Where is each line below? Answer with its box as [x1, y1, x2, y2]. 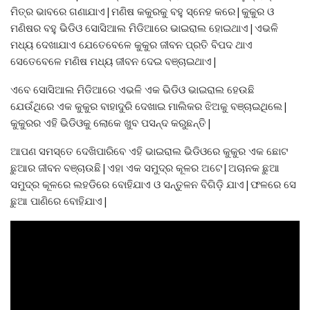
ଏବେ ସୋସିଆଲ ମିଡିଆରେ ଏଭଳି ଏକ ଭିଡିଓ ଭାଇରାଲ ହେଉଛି [10, 82, 255, 97]
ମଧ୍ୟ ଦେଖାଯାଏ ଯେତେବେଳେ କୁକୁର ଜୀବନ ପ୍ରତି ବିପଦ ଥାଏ [10, 37, 253, 52]
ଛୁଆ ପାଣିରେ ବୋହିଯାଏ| [10, 194, 109, 208]
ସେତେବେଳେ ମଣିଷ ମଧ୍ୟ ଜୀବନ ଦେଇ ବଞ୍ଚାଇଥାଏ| [10, 54, 218, 69]
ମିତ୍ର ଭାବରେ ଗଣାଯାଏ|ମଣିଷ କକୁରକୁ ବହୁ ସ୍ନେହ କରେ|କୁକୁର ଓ [10, 4, 274, 19]
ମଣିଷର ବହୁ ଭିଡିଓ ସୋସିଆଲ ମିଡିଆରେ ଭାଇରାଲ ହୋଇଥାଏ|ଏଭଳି [10, 21, 278, 35]
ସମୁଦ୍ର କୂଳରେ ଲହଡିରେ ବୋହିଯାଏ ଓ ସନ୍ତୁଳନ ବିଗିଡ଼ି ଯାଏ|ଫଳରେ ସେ [10, 177, 296, 192]
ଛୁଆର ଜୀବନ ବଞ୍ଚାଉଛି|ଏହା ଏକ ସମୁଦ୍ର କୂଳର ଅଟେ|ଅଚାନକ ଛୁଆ [10, 161, 280, 175]
